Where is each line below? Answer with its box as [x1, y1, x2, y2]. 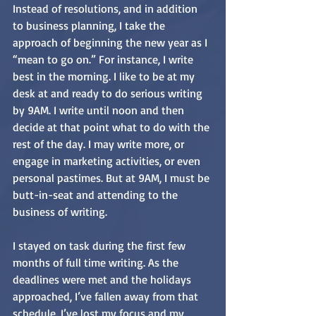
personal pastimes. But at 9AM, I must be [13, 171, 212, 186]
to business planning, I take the [13, 18, 168, 33]
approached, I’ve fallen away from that [13, 289, 201, 304]
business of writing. [13, 205, 107, 219]
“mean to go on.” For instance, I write [13, 52, 196, 67]
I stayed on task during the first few [13, 238, 188, 253]
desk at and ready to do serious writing [13, 86, 205, 101]
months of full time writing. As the [13, 255, 181, 270]
